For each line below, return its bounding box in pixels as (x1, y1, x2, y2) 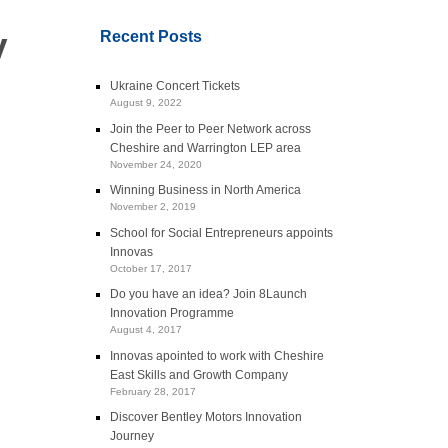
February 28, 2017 (110, 385, 197, 397)
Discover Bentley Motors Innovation (110, 410, 303, 424)
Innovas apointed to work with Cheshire (110, 348, 325, 362)
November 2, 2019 (110, 201, 197, 213)
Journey (110, 429, 155, 443)
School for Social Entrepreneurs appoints (110, 225, 334, 239)
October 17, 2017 (110, 262, 193, 274)
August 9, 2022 (110, 97, 183, 109)
